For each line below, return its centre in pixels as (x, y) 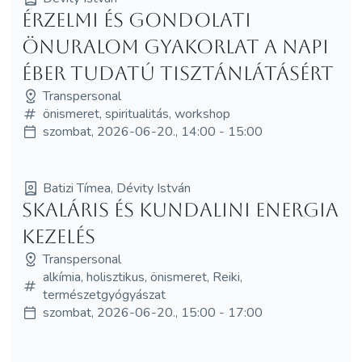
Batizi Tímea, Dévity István (116, 188)
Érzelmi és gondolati (136, 20)
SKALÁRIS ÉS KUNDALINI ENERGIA (180, 210)
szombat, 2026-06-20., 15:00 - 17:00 (152, 312)
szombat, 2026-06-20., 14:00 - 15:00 (152, 131)
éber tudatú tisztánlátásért (177, 73)
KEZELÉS (58, 236)
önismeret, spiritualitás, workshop (136, 114)
